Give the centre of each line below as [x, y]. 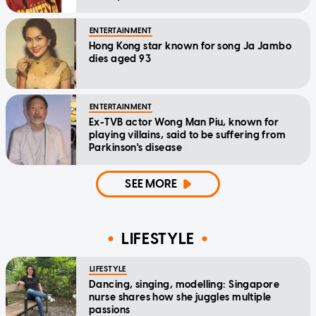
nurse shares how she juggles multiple [180, 298]
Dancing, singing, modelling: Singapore [184, 285]
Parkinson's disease [135, 148]
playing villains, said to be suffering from [188, 135]
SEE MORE [151, 184]
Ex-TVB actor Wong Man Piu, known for [184, 123]
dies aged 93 [120, 59]
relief [102, 8]
